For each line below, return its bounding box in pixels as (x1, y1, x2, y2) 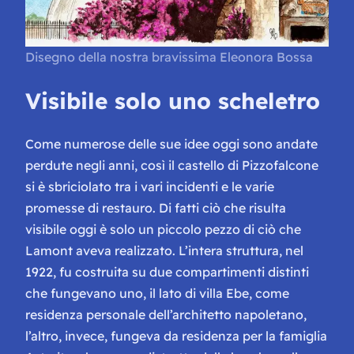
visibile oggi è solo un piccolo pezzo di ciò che (25, 221, 301, 238)
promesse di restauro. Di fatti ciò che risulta (25, 200, 286, 217)
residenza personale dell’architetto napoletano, (25, 307, 307, 323)
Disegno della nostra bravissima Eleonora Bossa (25, 48, 313, 65)
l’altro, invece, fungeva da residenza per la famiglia (25, 328, 327, 345)
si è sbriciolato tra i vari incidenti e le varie (25, 179, 274, 195)
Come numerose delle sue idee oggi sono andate (25, 136, 318, 153)
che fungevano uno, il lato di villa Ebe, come (25, 285, 289, 302)
